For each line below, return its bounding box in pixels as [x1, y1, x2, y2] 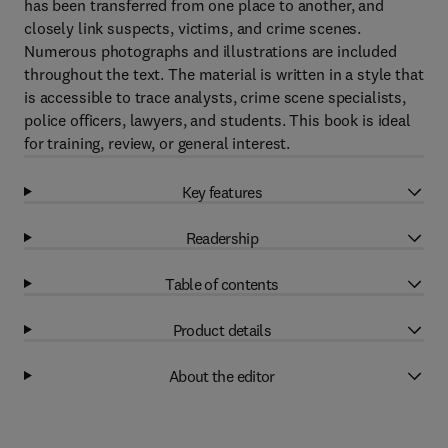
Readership [185, 227, 259, 248]
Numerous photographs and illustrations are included [24, 41, 397, 61]
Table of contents [165, 273, 279, 294]
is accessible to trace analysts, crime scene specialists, [24, 87, 407, 107]
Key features [181, 181, 263, 202]
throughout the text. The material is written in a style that [24, 64, 424, 84]
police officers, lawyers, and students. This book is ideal [24, 110, 411, 130]
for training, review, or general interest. [24, 133, 291, 153]
